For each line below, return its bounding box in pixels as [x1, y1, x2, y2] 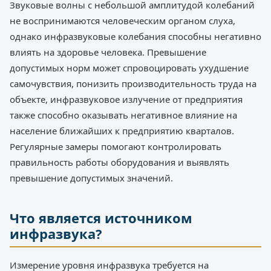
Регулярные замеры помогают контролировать [10, 140, 221, 152]
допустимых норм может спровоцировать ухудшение [10, 61, 249, 74]
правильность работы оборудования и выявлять [10, 155, 229, 168]
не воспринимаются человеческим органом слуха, [10, 14, 235, 27]
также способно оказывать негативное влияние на [10, 108, 237, 121]
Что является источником [10, 208, 192, 227]
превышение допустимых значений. [10, 171, 173, 184]
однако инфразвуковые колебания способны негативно [10, 30, 261, 42]
